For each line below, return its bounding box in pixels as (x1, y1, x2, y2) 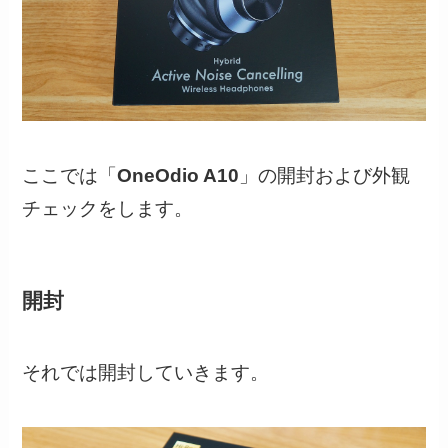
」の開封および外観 (239, 164, 411, 186)
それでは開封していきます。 (22, 362, 270, 384)
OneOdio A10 (117, 164, 240, 186)
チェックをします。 (22, 197, 194, 219)
